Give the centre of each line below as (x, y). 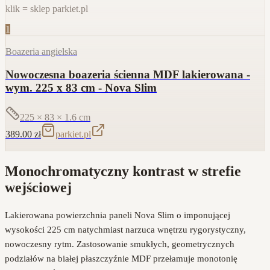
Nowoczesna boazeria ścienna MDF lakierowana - (128, 75)
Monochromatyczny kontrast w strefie (123, 171)
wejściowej (38, 187)
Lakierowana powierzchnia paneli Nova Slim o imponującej (118, 215)
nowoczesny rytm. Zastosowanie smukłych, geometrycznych (120, 244)
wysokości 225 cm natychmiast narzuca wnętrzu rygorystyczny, (125, 229)
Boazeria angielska (41, 51)
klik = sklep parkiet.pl (47, 8)
